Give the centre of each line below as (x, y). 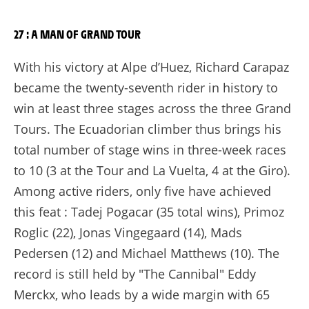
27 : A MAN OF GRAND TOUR (77, 33)
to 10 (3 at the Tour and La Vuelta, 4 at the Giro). (152, 170)
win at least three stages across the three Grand (152, 108)
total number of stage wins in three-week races (150, 149)
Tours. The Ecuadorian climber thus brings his (148, 129)
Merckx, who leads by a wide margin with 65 (142, 294)
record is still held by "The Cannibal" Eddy (135, 273)
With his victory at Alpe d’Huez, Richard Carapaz (151, 67)
